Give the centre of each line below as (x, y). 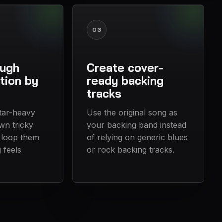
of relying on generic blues (138, 138)
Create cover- (125, 68)
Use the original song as (132, 113)
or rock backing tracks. (131, 150)
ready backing (125, 81)
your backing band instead (137, 125)
